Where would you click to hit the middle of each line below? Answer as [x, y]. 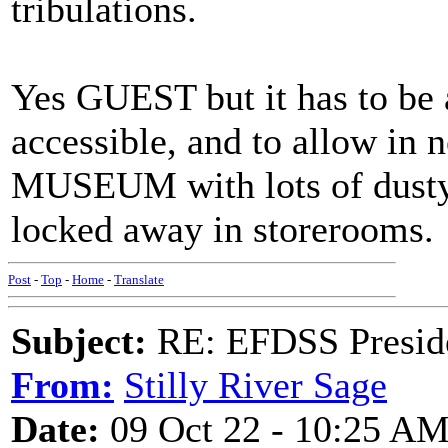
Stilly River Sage [255, 385]
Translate [139, 279]
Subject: [79, 341]
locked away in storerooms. [222, 229]
